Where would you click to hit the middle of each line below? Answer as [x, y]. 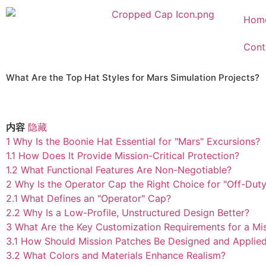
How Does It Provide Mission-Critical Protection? [129, 156]
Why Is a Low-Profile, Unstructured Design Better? [136, 213]
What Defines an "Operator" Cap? [96, 198]
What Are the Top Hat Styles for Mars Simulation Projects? [133, 77]
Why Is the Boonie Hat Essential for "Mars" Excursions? [137, 141]
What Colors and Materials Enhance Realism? [124, 255]
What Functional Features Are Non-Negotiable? [126, 170]
